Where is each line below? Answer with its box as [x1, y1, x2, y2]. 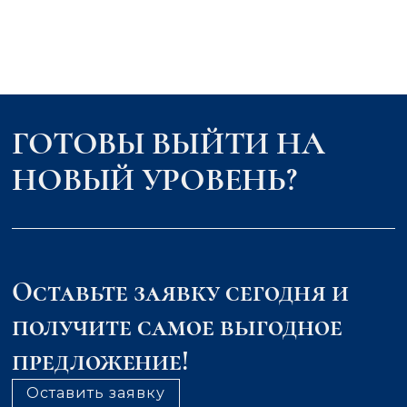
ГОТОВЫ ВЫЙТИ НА [12, 123, 325, 163]
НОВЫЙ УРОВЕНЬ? [12, 159, 297, 199]
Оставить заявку [26, 383, 166, 402]
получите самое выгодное [12, 309, 342, 343]
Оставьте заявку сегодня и [12, 274, 350, 309]
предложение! [12, 343, 189, 378]
